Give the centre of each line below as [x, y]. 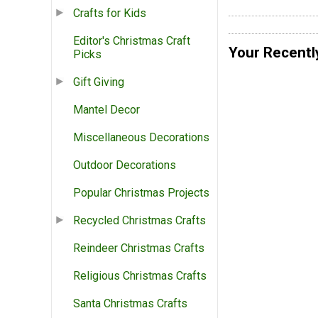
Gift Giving [99, 82]
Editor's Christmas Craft [132, 41]
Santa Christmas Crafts [130, 304]
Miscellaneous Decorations [141, 138]
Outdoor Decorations [125, 165]
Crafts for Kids [110, 13]
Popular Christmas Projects [141, 193]
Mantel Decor [106, 110]
